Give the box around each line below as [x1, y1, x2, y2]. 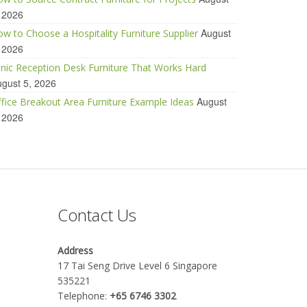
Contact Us [57, 204, 136, 226]
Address [57, 244, 93, 257]
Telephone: [57, 289, 110, 302]
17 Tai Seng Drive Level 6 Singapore [57, 259, 217, 272]
